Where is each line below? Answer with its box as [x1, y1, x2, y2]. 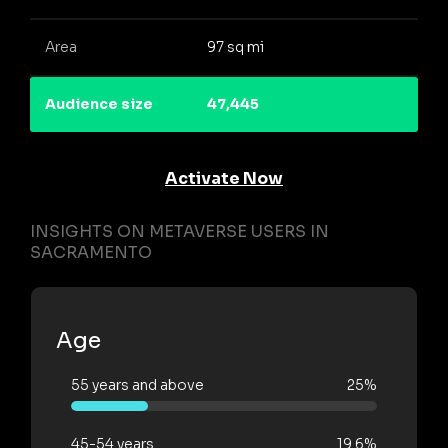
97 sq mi [206, 38, 264, 57]
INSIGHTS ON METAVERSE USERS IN [30, 220, 329, 242]
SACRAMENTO [30, 241, 152, 263]
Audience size [45, 95, 153, 114]
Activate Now [165, 167, 283, 189]
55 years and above [71, 375, 204, 394]
